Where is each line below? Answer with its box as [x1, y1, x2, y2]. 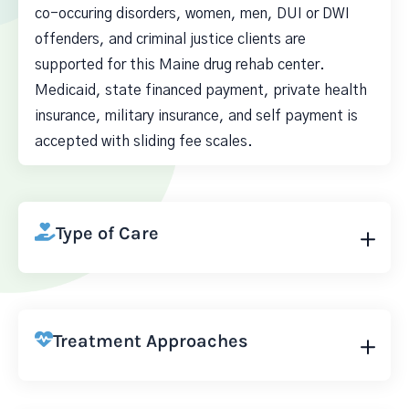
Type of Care [56, 223, 159, 244]
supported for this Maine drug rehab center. [35, 58, 325, 72]
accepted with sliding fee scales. [35, 134, 253, 149]
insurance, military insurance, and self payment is [35, 109, 358, 123]
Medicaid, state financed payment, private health [35, 83, 367, 98]
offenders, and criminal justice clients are [35, 32, 306, 47]
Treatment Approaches [53, 330, 248, 351]
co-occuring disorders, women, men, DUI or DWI [35, 6, 350, 21]
